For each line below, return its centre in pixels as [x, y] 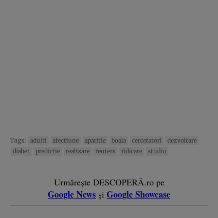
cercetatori [147, 140]
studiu [157, 151]
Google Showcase [138, 194]
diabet [21, 151]
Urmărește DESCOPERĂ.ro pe [109, 182]
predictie [48, 151]
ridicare [132, 151]
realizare [78, 151]
